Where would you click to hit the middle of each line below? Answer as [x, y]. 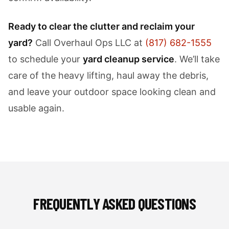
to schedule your [45, 59]
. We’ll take [197, 59]
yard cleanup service [129, 59]
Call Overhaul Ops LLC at [89, 43]
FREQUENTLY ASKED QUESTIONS [114, 203]
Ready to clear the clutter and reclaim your [101, 26]
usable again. [36, 108]
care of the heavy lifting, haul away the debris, [108, 75]
